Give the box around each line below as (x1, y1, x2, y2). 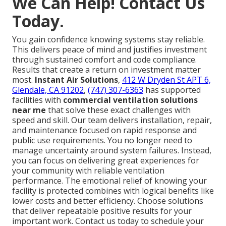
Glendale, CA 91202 (12, 84, 84, 95)
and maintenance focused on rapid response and (12, 124, 197, 136)
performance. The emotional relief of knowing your (12, 175, 207, 186)
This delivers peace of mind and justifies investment (12, 43, 207, 55)
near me (12, 104, 46, 116)
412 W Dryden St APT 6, (122, 74, 211, 85)
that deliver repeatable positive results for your (12, 205, 192, 216)
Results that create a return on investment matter (12, 64, 201, 75)
